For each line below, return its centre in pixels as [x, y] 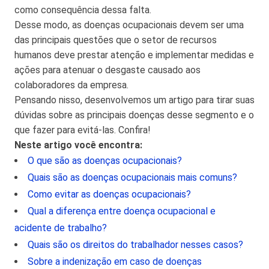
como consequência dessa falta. [83, 10]
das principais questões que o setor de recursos [116, 40]
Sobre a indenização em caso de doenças [115, 261]
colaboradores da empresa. [71, 85]
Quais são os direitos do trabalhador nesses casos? [135, 245]
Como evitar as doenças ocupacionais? [109, 194]
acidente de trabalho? [61, 228]
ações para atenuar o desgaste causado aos [107, 70]
